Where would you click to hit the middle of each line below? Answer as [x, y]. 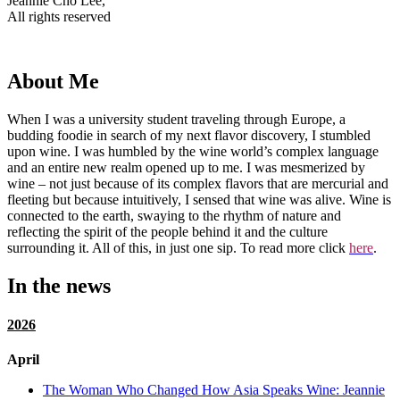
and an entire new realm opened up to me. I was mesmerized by [186, 167]
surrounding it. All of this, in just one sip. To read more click [178, 247]
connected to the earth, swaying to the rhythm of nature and [174, 215]
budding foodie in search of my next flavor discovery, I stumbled [189, 135]
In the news [59, 285]
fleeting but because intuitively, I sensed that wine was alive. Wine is [199, 199]
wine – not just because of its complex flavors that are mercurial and [198, 183]
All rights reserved [59, 17]
